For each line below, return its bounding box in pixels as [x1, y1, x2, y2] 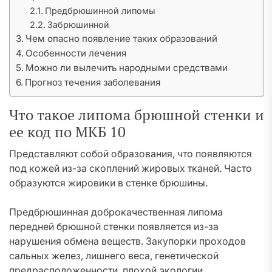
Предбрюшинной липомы [44, 5, 155, 16]
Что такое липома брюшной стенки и [9, 105, 264, 124]
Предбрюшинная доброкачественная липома [9, 206, 223, 218]
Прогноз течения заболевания [25, 76, 161, 88]
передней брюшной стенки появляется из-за [9, 220, 219, 233]
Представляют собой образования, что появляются [9, 148, 252, 160]
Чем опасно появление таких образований [25, 33, 218, 44]
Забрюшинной [47, 19, 109, 30]
